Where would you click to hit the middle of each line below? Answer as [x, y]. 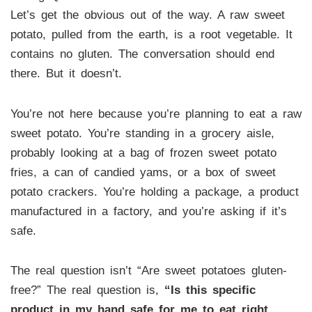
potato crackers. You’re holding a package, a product [154, 192]
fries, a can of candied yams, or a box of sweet [143, 172]
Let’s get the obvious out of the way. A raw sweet [147, 15]
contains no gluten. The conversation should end [142, 54]
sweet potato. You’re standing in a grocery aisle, [142, 133]
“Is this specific [210, 290]
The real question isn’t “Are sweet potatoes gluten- [148, 271]
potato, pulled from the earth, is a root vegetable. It [151, 34]
